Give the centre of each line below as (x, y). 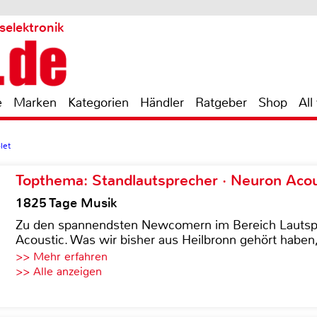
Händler (162, 103)
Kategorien (98, 103)
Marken (35, 103)
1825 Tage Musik (66, 203)
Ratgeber (221, 103)
